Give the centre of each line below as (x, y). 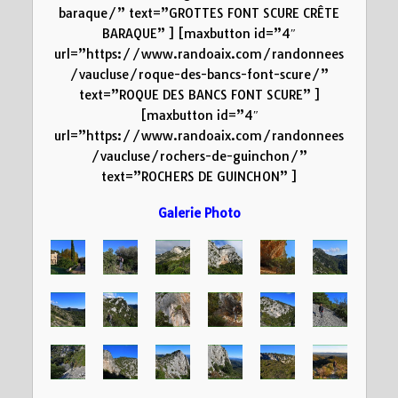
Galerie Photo (199, 213)
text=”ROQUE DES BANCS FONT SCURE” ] (199, 96)
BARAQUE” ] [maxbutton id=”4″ (199, 34)
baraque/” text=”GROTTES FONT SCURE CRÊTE (199, 14)
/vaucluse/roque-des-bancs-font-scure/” (199, 75)
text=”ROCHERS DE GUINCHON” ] (199, 177)
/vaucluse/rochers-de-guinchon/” (199, 157)
